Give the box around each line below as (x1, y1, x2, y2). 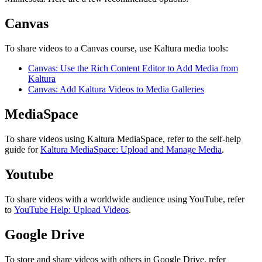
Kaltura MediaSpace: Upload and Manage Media (40, 144, 222, 154)
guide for (5, 144, 40, 154)
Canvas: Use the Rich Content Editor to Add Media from (28, 63, 238, 74)
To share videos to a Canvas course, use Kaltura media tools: (5, 43, 228, 54)
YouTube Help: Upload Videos (14, 204, 129, 215)
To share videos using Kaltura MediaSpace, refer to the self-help (5, 133, 241, 144)
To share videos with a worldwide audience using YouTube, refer (5, 194, 244, 204)
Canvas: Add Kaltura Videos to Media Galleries (28, 84, 204, 95)
